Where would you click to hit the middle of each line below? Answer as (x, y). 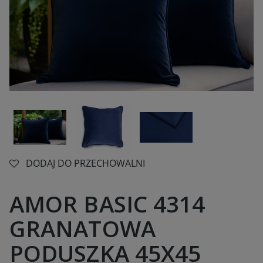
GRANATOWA (82, 228)
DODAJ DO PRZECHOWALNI (85, 163)
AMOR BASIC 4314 (107, 203)
